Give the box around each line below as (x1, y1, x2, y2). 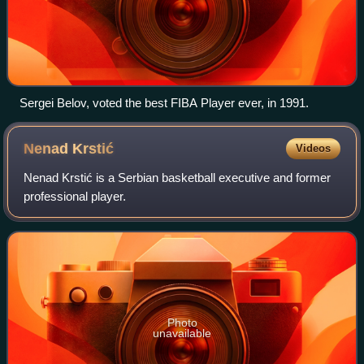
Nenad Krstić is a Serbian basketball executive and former (24, 170, 331, 184)
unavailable (153, 327, 211, 340)
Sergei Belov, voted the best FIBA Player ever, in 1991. (19, 95, 309, 110)
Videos (295, 141, 331, 154)
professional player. (24, 188, 127, 203)
